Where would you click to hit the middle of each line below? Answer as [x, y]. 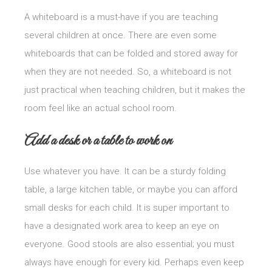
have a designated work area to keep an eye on [122, 226]
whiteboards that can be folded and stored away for [131, 53]
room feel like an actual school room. [100, 108]
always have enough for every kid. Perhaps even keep [134, 262]
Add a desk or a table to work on [98, 141]
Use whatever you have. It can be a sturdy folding [125, 171]
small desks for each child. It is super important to [127, 207]
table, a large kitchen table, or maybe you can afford [131, 189]
